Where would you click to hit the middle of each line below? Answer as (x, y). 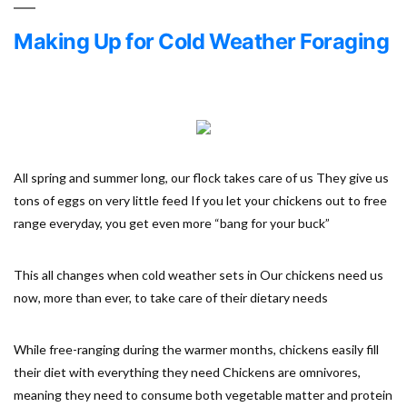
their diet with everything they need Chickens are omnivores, (187, 372)
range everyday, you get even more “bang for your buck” (172, 223)
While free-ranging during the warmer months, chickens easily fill (196, 349)
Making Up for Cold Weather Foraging (202, 41)
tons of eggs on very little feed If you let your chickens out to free (200, 200)
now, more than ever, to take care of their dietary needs (171, 298)
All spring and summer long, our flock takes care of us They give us (201, 178)
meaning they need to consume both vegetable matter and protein (203, 395)
